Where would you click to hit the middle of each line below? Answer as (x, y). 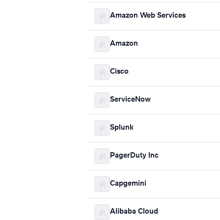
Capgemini (128, 184)
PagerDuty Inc (134, 156)
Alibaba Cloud (134, 212)
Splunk (122, 128)
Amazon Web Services (148, 16)
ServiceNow (130, 100)
